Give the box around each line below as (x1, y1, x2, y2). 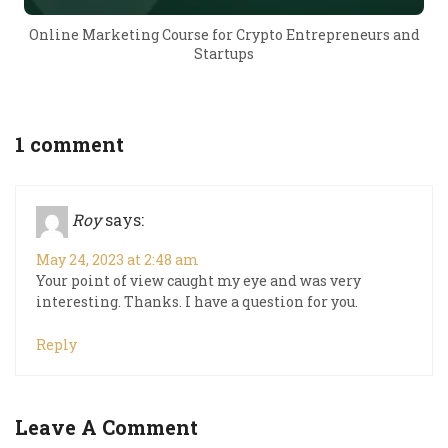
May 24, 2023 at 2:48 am (36, 249, 199, 269)
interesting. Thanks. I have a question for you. (36, 291, 358, 311)
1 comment (15, 130, 124, 157)
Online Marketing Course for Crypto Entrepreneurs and (28, 24, 420, 44)
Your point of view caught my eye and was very (36, 270, 361, 290)
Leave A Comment (15, 413, 198, 440)
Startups (194, 43, 254, 63)
